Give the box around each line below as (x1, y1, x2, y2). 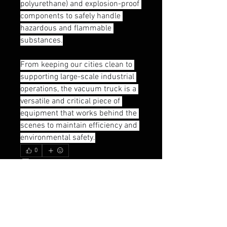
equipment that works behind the (20, 108, 137, 119)
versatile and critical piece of (20, 96, 120, 106)
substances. (20, 35, 63, 46)
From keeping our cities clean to (20, 59, 132, 70)
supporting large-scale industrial (20, 71, 134, 82)
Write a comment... (29, 179, 85, 188)
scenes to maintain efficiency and (20, 120, 137, 131)
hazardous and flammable (20, 23, 111, 33)
